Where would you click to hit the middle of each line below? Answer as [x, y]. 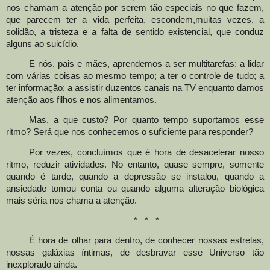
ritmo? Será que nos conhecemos [73, 132]
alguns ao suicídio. [42, 44]
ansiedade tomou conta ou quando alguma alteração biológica [135, 188]
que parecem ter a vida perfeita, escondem [99, 20]
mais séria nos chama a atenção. [71, 200]
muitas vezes [223, 20]
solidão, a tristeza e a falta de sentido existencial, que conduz [135, 32]
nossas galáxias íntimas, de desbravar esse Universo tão [135, 253]
